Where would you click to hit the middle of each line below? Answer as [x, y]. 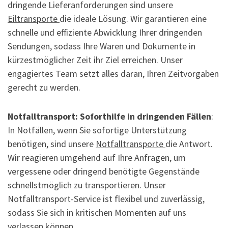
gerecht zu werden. [44, 88]
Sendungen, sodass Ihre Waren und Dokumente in [102, 46]
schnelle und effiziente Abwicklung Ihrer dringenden [105, 33]
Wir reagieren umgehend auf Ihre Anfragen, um [97, 158]
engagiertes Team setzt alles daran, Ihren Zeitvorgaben [113, 74]
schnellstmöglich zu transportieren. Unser [87, 185]
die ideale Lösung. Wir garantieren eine [133, 19]
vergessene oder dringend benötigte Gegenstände [104, 172]
